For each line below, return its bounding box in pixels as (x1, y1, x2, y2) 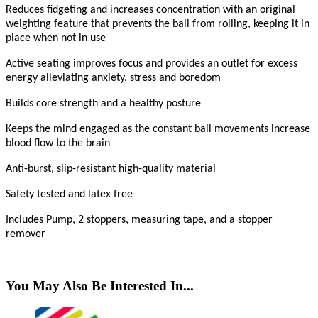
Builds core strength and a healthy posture (6, 97, 201, 109)
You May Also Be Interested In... (6, 278, 194, 294)
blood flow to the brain (6, 137, 110, 149)
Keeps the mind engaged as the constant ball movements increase (6, 123, 310, 135)
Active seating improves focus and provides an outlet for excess (6, 57, 297, 70)
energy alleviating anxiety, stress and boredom (6, 72, 221, 84)
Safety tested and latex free (6, 188, 133, 200)
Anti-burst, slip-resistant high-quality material (6, 163, 216, 175)
